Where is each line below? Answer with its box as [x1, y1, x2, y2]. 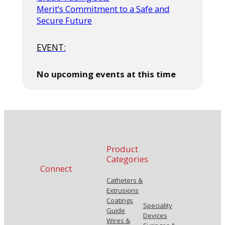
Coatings [106, 195, 134, 205]
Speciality [143, 200, 172, 210]
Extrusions [106, 185, 139, 195]
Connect [40, 163, 72, 175]
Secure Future [36, 14, 92, 26]
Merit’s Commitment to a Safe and [36, 3, 170, 15]
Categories [106, 153, 149, 165]
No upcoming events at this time [36, 68, 176, 80]
